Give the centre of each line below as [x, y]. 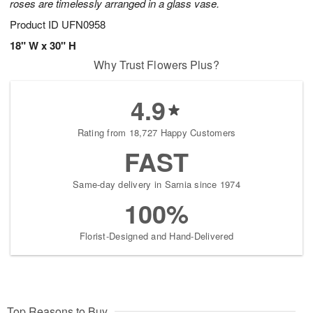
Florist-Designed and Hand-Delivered [156, 236]
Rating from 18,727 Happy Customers [156, 133]
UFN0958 [83, 24]
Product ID [36, 24]
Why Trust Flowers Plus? [156, 65]
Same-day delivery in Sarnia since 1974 [156, 184]
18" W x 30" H [43, 46]
